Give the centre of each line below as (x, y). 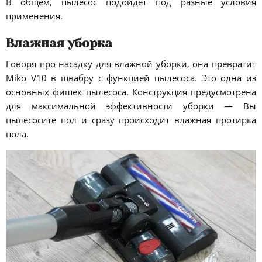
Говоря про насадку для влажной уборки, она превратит (131, 63)
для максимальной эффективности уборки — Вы (131, 106)
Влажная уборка (59, 44)
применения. (34, 15)
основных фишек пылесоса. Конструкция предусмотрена (131, 92)
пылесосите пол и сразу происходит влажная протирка (131, 120)
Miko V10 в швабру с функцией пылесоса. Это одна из (131, 77)
